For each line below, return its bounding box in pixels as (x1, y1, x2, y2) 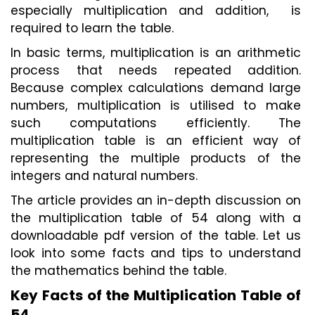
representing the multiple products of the (11, 149, 301, 167)
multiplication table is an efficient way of (11, 131, 301, 149)
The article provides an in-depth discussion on (11, 191, 301, 209)
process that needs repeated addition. (11, 61, 301, 79)
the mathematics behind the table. (11, 262, 233, 279)
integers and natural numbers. (11, 167, 201, 184)
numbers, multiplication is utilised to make (11, 96, 301, 114)
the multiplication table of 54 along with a (11, 209, 301, 226)
